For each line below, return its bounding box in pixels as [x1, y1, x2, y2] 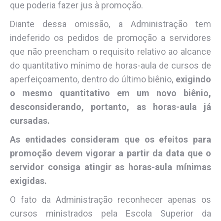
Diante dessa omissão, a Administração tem [10, 18, 211, 29]
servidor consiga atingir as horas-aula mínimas [10, 161, 211, 172]
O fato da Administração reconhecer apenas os [10, 194, 211, 205]
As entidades [10, 134, 71, 145]
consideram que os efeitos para [71, 134, 212, 145]
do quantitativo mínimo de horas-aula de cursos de [10, 60, 211, 71]
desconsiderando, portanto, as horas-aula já [10, 101, 211, 112]
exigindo [176, 74, 211, 84]
